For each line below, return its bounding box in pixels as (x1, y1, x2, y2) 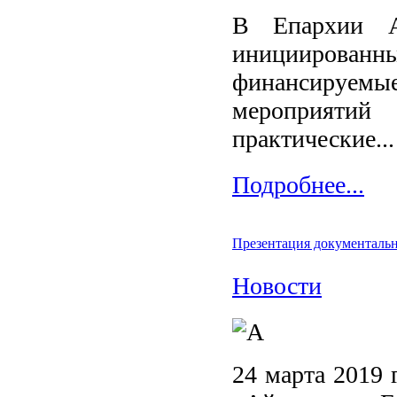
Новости (232, 272, 322, 300)
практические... (232, 125, 394, 152)
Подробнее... (232, 171, 364, 198)
